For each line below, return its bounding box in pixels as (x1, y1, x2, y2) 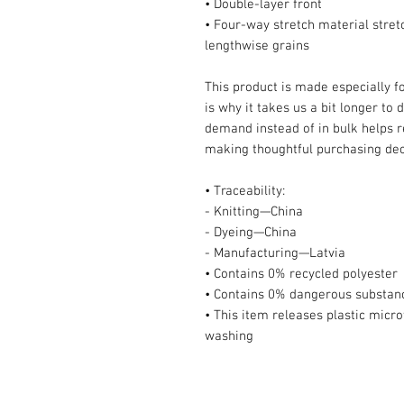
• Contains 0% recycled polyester (205, 266, 398, 282)
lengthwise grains (205, 38, 309, 54)
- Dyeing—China (205, 225, 297, 241)
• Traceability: (205, 183, 285, 199)
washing (205, 328, 253, 344)
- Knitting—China (205, 204, 303, 220)
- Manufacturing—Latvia (205, 245, 345, 262)
